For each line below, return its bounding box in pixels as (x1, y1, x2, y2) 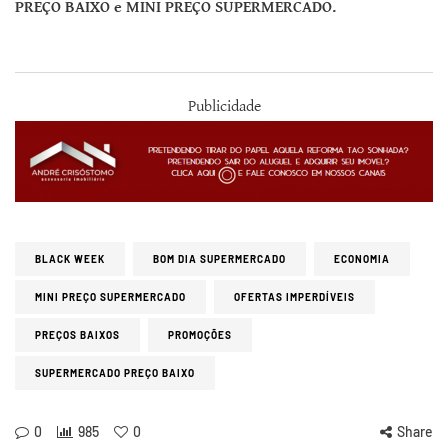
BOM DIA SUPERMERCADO (153, 253, 286, 266)
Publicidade (187, 96, 261, 116)
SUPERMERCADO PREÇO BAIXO (35, 367, 195, 380)
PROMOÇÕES (168, 329, 232, 342)
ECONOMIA (334, 253, 390, 266)
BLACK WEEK (35, 253, 105, 266)
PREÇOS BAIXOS (35, 329, 120, 342)
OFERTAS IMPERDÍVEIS (234, 291, 355, 304)
